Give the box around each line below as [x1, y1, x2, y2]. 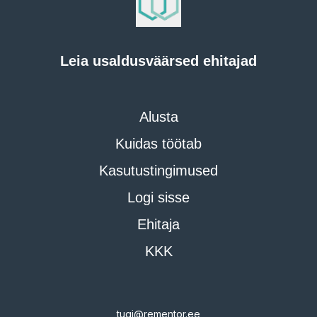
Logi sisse [127, 190, 190, 206]
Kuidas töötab [115, 136, 202, 152]
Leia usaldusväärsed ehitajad [60, 53, 257, 69]
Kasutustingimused [99, 163, 218, 179]
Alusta [139, 109, 178, 125]
